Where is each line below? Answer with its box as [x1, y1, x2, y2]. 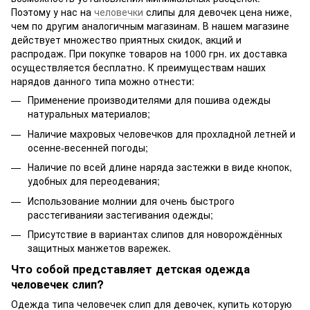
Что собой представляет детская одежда [11, 260, 250, 277]
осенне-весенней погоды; [28, 140, 148, 154]
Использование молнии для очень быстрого [28, 193, 235, 208]
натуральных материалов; [28, 107, 150, 121]
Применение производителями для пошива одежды [28, 93, 271, 107]
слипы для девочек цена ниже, [143, 5, 292, 19]
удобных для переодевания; [28, 174, 160, 188]
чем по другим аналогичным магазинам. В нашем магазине [11, 19, 289, 33]
